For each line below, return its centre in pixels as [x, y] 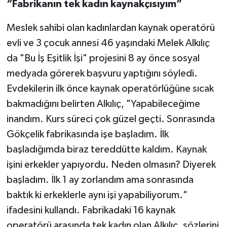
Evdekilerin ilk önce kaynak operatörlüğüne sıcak [110, 89]
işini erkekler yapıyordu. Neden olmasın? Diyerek [111, 165]
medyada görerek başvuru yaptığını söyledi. [102, 74]
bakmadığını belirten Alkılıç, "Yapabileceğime [103, 104]
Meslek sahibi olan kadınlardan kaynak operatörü [110, 28]
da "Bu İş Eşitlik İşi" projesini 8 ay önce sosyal [103, 59]
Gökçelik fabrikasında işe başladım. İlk [87, 135]
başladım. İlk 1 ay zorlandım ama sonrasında [100, 180]
